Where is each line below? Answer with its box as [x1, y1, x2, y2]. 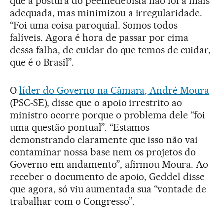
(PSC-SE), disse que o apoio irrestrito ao [10, 96, 183, 109]
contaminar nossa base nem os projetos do [10, 146, 196, 158]
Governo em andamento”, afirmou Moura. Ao [10, 158, 209, 170]
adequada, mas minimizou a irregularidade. [10, 6, 203, 19]
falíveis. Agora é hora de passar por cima [10, 31, 189, 43]
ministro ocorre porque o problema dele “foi [10, 109, 206, 121]
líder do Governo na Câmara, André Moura [19, 84, 210, 96]
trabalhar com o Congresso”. [10, 195, 135, 207]
